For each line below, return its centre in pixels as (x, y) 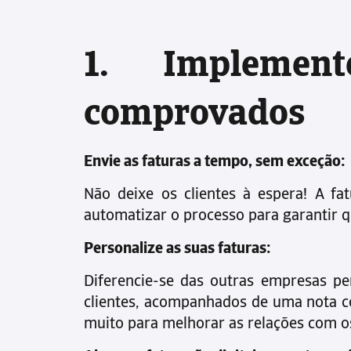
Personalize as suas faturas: (177, 249)
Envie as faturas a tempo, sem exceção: (215, 162)
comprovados (194, 116)
